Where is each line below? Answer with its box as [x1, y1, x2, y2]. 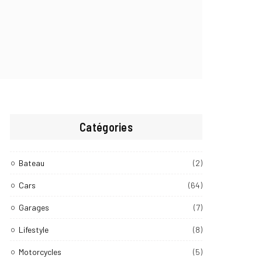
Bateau [19, 157, 45, 168]
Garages [19, 202, 50, 212]
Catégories [80, 119, 133, 134]
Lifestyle [19, 224, 49, 235]
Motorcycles [19, 246, 62, 257]
